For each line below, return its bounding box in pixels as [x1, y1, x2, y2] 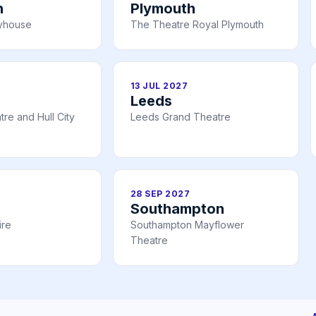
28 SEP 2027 [130, 188, 190, 199]
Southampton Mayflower [130, 218, 244, 231]
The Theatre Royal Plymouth [130, 18, 264, 30]
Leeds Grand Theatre [130, 110, 231, 123]
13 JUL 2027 [130, 80, 188, 91]
